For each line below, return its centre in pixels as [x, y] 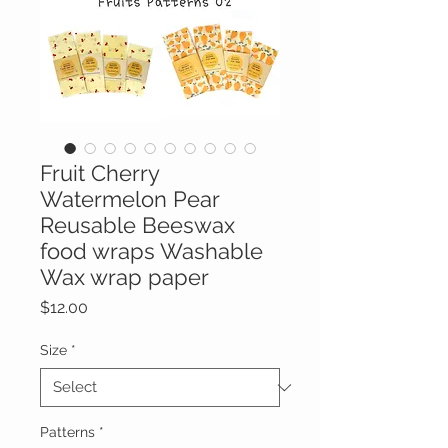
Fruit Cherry [99, 173]
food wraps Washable [151, 251]
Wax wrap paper [124, 277]
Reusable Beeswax [137, 225]
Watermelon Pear [129, 199]
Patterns [67, 432]
